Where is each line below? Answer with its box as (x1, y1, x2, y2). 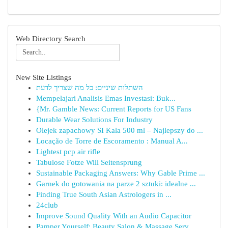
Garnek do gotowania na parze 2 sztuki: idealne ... (36, 180, 196, 188)
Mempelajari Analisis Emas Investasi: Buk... (36, 94, 176, 102)
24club (36, 201, 58, 209)
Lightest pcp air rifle (36, 148, 100, 156)
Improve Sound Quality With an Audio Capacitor (36, 212, 191, 220)
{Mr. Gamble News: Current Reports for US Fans (36, 105, 191, 113)
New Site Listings (16, 73, 71, 81)
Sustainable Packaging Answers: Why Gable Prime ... (36, 169, 205, 177)
